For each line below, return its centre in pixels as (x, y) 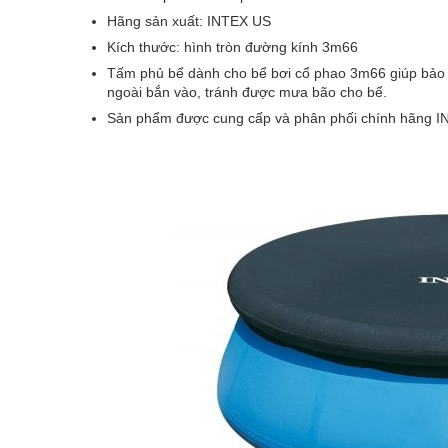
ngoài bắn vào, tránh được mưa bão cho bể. (247, 92)
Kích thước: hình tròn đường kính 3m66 (232, 47)
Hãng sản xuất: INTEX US (189, 21)
